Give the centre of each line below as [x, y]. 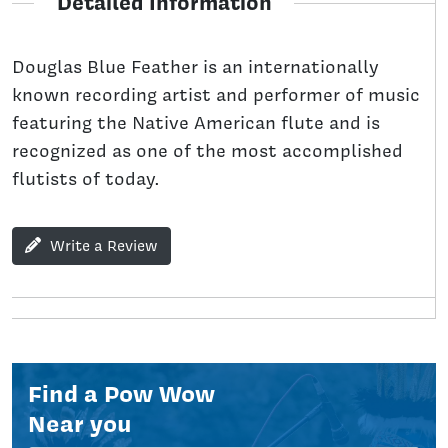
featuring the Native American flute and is [196, 122]
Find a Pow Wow [121, 393]
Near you [80, 423]
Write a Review [103, 245]
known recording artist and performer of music [216, 94]
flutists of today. [85, 178]
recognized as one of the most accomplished [207, 150]
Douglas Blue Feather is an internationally [195, 66]
